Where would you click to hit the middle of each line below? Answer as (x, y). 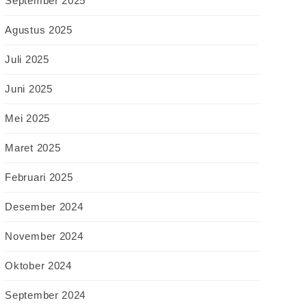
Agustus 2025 (39, 30)
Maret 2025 (33, 148)
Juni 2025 (29, 89)
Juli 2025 (27, 60)
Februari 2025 (39, 177)
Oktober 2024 (38, 266)
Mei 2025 (27, 119)
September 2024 (46, 295)
